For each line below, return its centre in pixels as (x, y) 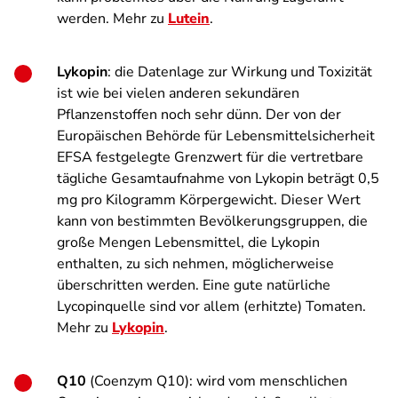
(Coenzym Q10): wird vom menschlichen (219, 381)
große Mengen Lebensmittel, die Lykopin (188, 243)
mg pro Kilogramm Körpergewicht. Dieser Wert (209, 200)
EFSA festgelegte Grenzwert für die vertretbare (210, 157)
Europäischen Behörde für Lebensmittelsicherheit (216, 136)
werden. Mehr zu (112, 19)
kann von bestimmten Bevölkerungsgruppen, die (212, 221)
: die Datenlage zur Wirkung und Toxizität (240, 72)
